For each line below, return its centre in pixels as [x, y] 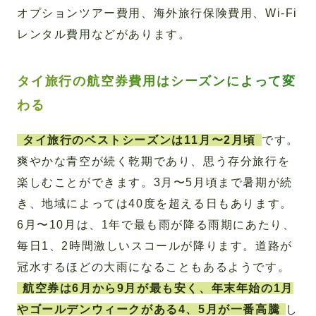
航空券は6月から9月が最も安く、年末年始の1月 [158, 288]
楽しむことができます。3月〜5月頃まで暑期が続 [155, 183]
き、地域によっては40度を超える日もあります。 [155, 204]
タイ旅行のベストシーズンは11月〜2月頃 [139, 140]
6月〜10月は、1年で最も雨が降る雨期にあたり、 [156, 225]
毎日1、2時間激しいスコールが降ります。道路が [155, 246]
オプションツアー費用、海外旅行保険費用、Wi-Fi [157, 13]
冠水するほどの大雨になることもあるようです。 [154, 267]
